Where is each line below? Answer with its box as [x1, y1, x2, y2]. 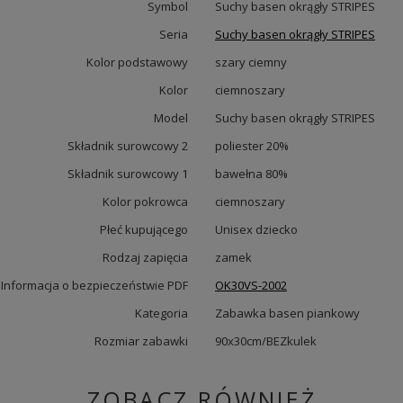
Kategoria [135, 305, 188, 321]
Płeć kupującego [100, 221, 188, 237]
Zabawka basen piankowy [215, 305, 360, 321]
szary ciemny [215, 54, 287, 70]
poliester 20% [215, 138, 289, 154]
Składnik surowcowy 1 [67, 166, 188, 182]
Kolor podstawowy [86, 54, 188, 70]
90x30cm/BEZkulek [215, 333, 317, 349]
